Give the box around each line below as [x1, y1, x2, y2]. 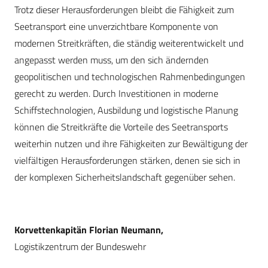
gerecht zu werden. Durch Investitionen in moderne [14, 86, 218, 100]
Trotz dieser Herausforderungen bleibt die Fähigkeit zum [14, 2, 234, 17]
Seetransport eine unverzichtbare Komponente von [14, 19, 218, 33]
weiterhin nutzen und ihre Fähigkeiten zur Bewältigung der [14, 136, 248, 151]
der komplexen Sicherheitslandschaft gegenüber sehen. [14, 169, 235, 184]
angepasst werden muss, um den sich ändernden [14, 52, 209, 67]
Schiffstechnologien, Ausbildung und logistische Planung [14, 102, 238, 117]
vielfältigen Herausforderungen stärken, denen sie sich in [14, 153, 240, 167]
